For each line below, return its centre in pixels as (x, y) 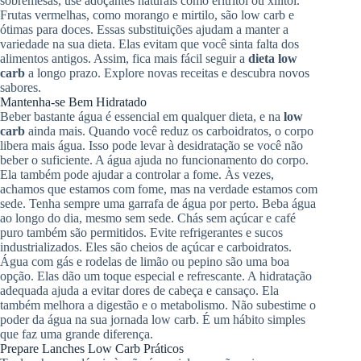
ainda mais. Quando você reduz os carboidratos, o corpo (169, 131)
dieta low (273, 58)
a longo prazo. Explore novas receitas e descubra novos (167, 73)
